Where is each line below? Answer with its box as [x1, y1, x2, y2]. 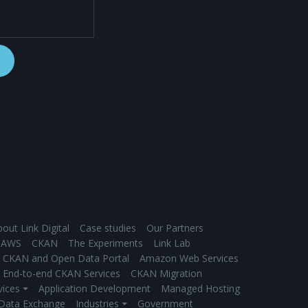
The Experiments [68, 236, 143, 250]
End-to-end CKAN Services [3, 267, 120, 280]
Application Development [38, 282, 151, 296]
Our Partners [146, 221, 203, 235]
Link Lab [153, 236, 190, 250]
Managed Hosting [161, 282, 240, 296]
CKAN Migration [131, 267, 202, 280]
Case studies [80, 221, 136, 235]
